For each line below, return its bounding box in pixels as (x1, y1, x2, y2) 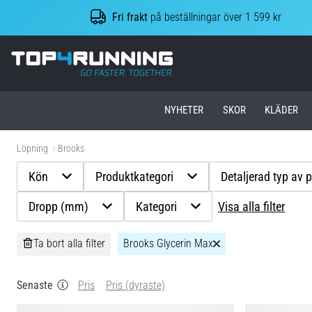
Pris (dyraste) (106, 278, 165, 292)
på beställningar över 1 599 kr (148, 10, 282, 24)
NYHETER (164, 104, 204, 117)
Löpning (17, 142, 48, 155)
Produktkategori (95, 169, 174, 184)
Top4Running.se (172, 51, 243, 65)
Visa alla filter (218, 198, 286, 214)
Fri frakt (112, 10, 148, 24)
